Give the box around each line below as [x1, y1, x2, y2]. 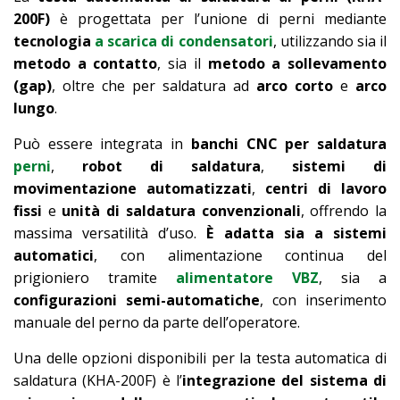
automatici [13, 246, 94, 266]
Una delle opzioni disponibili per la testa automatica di [13, 348, 387, 369]
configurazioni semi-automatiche [13, 290, 260, 311]
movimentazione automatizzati [13, 179, 252, 199]
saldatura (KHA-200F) [13, 371, 157, 391]
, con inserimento [260, 290, 387, 311]
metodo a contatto [13, 54, 158, 74]
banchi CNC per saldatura [190, 134, 387, 154]
